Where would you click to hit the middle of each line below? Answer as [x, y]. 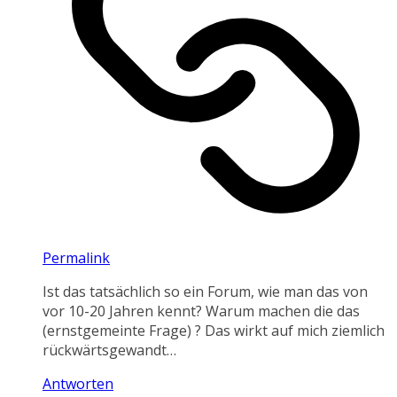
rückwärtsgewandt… [109, 350]
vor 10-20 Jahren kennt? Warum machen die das [201, 311]
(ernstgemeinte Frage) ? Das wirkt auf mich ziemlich [214, 331]
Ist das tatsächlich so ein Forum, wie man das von [205, 292]
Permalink [76, 258]
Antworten [78, 384]
